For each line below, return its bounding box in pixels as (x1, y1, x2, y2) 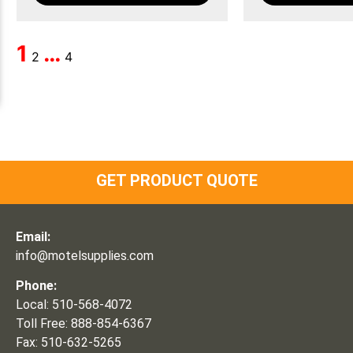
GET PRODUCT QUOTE (95, 171, 258, 191)
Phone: (15, 278, 57, 294)
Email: (15, 229, 50, 244)
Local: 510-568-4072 (15, 297, 132, 313)
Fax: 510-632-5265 (15, 335, 121, 351)
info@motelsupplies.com (15, 247, 154, 263)
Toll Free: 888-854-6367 (15, 316, 151, 332)
